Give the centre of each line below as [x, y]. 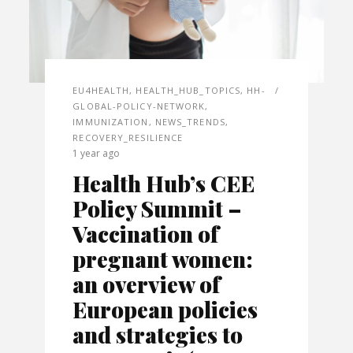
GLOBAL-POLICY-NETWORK [139, 106]
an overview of [147, 284]
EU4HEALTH [101, 91]
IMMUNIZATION [111, 122]
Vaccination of [146, 234]
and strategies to [158, 335]
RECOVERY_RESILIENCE [128, 138]
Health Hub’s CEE [164, 184]
